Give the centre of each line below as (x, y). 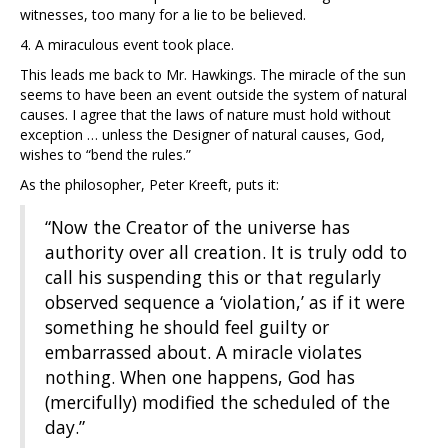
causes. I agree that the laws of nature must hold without (205, 115)
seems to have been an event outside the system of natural (213, 95)
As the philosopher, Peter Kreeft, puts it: (149, 185)
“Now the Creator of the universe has (197, 227)
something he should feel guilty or (187, 327)
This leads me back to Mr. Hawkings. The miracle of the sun (213, 75)
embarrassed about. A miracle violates (203, 352)
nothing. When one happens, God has (200, 377)
